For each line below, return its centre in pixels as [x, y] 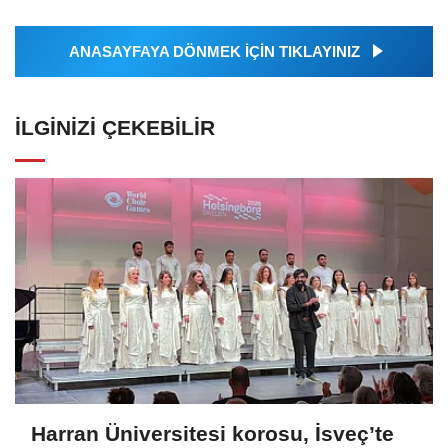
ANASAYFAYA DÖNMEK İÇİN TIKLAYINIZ [214, 51]
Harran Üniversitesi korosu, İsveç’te [212, 434]
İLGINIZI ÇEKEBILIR [115, 127]
